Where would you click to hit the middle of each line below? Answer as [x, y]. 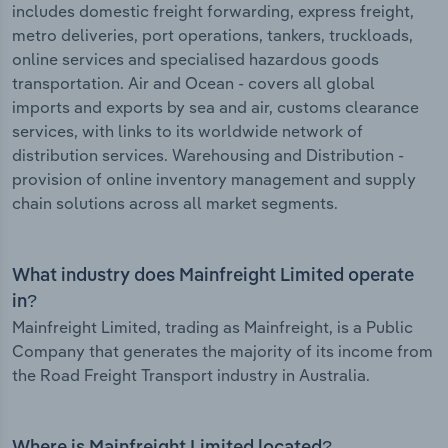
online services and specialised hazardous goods [195, 59]
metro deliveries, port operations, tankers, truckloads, [212, 35]
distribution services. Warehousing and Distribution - [208, 155]
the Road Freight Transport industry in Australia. [191, 375]
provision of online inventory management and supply [214, 179]
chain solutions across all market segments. [175, 203]
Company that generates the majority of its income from [222, 351]
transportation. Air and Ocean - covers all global [193, 83]
